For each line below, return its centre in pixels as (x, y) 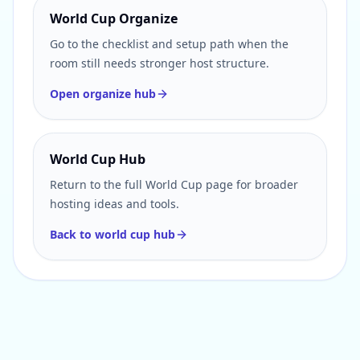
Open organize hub (103, 94)
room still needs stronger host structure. (160, 63)
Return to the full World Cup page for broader (174, 184)
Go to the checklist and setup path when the (169, 44)
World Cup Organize (114, 18)
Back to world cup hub (112, 234)
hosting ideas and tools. (115, 204)
